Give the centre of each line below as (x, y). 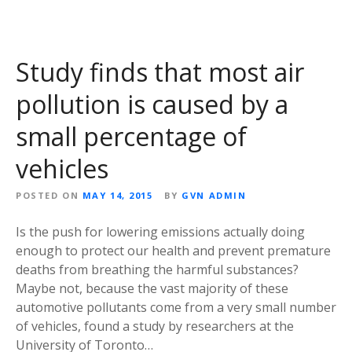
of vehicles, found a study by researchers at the (155, 326)
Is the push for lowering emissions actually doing (160, 232)
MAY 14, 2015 (117, 196)
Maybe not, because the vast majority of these (152, 289)
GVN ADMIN (214, 196)
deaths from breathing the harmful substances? (157, 270)
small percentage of (131, 137)
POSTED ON (48, 196)
